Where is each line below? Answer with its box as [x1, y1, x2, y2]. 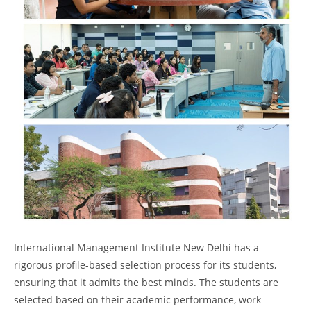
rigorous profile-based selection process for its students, [14, 258, 276, 271]
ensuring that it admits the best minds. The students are [14, 275, 278, 289]
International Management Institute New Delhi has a [14, 240, 259, 254]
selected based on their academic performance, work [14, 292, 261, 306]
